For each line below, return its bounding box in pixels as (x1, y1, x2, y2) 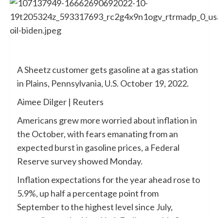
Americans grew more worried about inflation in (17, 115, 197, 126)
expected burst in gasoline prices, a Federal (17, 142, 180, 153)
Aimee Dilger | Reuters (17, 96, 104, 108)
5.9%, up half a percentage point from (17, 188, 159, 199)
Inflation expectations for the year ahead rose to (17, 174, 200, 185)
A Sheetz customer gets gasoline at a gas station (17, 64, 198, 75)
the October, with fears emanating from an (17, 128, 178, 140)
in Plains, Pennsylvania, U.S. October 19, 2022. (17, 78, 190, 89)
